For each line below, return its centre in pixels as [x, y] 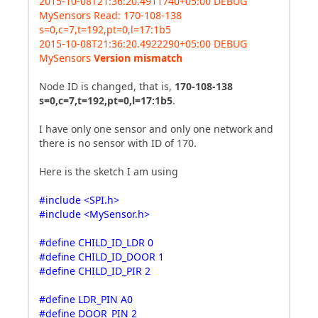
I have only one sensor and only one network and [156, 129]
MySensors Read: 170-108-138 [110, 15]
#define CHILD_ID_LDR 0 [96, 242]
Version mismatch [138, 58]
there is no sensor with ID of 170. [118, 143]
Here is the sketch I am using [109, 171]
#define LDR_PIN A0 [86, 299]
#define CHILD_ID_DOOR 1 [102, 257]
